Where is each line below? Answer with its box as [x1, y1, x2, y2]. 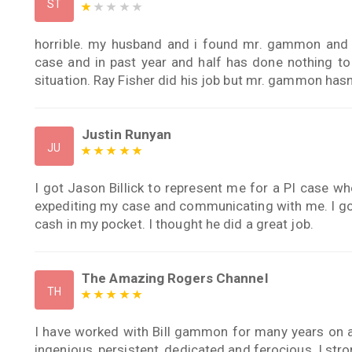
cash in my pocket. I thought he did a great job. [35, 215, 313, 232]
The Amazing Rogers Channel [82, 269, 268, 286]
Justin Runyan [82, 126, 172, 142]
